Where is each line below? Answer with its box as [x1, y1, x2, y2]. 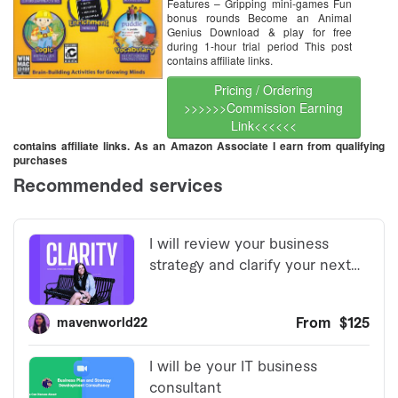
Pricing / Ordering [214, 80, 314, 99]
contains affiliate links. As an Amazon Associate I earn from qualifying [13, 137, 385, 154]
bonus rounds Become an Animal [166, 9, 353, 25]
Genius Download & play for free [166, 23, 353, 39]
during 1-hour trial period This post [166, 37, 353, 53]
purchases [13, 151, 68, 168]
